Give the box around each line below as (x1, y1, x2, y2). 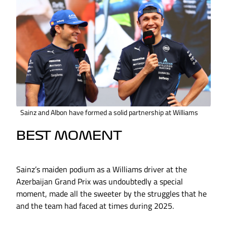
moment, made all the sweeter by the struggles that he (16, 187, 207, 200)
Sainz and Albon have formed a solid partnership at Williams (20, 107, 198, 118)
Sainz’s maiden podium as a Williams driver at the (16, 163, 187, 176)
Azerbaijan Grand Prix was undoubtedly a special (16, 175, 183, 188)
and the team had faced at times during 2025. (16, 200, 174, 212)
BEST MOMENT (16, 130, 122, 142)
